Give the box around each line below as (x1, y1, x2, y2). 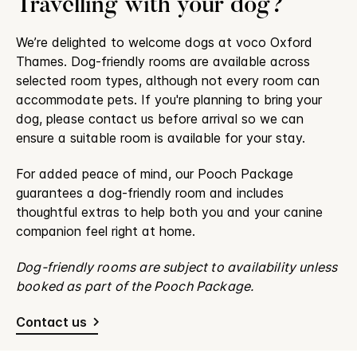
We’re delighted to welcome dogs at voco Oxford (16, 33, 312, 50)
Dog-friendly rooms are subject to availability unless (16, 258, 338, 275)
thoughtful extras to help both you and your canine (16, 203, 323, 220)
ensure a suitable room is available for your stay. (16, 129, 305, 146)
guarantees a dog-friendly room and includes (16, 184, 284, 201)
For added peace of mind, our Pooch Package (16, 165, 293, 182)
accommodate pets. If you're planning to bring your (16, 91, 322, 108)
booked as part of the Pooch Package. (16, 277, 254, 294)
